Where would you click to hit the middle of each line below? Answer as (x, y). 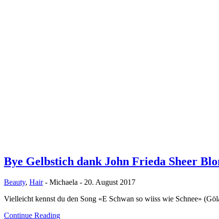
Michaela (64, 182)
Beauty (15, 182)
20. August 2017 (110, 182)
